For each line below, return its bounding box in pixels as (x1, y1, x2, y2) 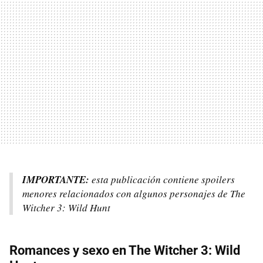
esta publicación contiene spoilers (89, 172, 235, 186)
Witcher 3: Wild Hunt (22, 200, 110, 214)
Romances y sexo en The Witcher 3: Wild (9, 242, 240, 258)
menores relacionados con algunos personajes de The (22, 186, 245, 200)
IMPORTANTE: (22, 172, 89, 187)
